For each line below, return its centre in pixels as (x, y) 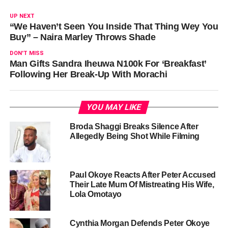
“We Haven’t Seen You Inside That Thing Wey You (114, 26)
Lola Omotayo (96, 194)
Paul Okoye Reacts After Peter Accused (143, 175)
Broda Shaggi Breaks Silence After (134, 126)
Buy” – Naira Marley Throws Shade (82, 37)
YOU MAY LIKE (114, 107)
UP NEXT (22, 16)
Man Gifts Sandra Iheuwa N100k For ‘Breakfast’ (108, 63)
